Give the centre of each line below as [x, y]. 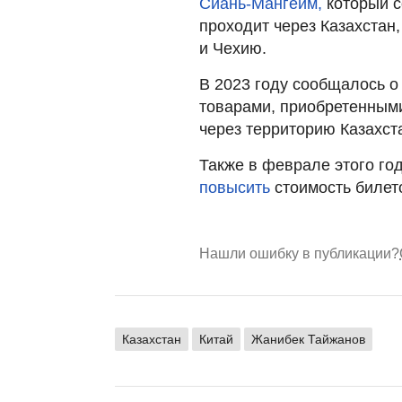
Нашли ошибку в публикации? [299, 253]
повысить [235, 187]
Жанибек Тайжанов [308, 339]
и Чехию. [233, 48]
